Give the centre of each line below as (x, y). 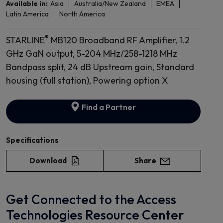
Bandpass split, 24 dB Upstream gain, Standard (100, 67)
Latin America (27, 14)
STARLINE (25, 40)
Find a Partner (108, 107)
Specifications (32, 140)
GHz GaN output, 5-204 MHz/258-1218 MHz (91, 54)
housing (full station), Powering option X (87, 80)
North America (82, 14)
